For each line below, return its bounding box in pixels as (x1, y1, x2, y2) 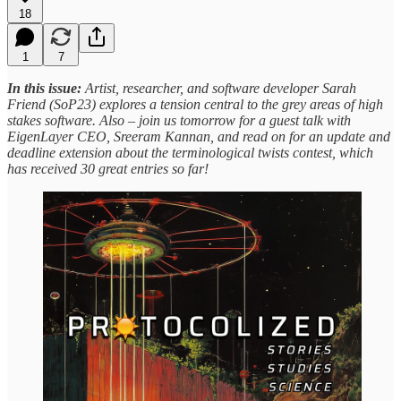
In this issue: (7, 80, 85, 96)
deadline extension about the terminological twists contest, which (7, 144, 373, 160)
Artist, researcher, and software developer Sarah (85, 80, 356, 96)
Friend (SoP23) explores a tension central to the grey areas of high (7, 96, 383, 112)
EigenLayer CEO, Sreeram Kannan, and (7, 128, 239, 144)
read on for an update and (243, 128, 390, 144)
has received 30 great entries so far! (7, 160, 209, 176)
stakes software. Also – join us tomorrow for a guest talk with (7, 112, 351, 128)
